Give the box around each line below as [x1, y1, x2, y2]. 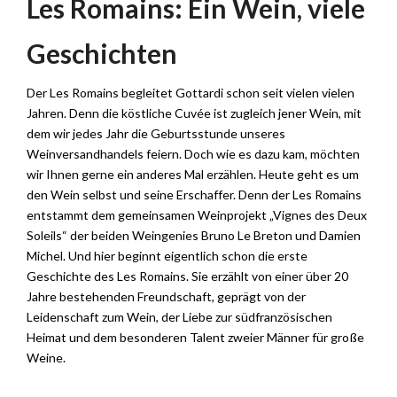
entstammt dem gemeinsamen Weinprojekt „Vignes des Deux [27, 206, 367, 222]
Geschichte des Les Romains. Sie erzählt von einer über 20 [27, 268, 348, 284]
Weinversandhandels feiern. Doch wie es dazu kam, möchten [27, 145, 360, 161]
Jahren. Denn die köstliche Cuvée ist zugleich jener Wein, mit [27, 105, 362, 121]
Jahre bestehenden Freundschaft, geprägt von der [27, 288, 306, 304]
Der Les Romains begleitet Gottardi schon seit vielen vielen [27, 84, 354, 100]
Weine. [27, 349, 66, 365]
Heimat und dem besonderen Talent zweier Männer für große [27, 329, 364, 345]
